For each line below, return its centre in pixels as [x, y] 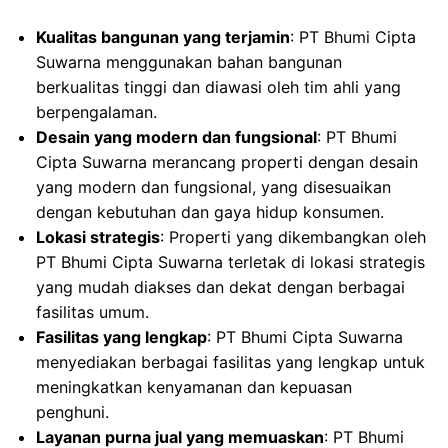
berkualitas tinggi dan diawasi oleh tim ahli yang [218, 87]
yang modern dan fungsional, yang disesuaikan [213, 187]
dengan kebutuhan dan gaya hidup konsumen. [210, 212]
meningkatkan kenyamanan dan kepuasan [194, 387]
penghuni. [72, 412]
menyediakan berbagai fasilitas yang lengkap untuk [230, 362]
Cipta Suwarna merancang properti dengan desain [227, 162]
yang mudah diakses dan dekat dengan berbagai [220, 287]
